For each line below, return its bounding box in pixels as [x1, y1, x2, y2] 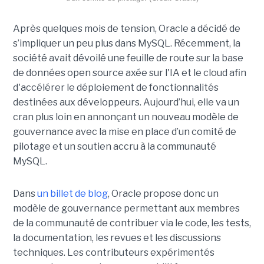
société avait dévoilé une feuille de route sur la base [12, 52, 243, 64]
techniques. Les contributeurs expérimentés [12, 246, 214, 258]
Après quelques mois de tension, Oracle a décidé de [12, 22, 240, 34]
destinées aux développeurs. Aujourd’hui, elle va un [12, 96, 239, 108]
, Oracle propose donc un [107, 187, 219, 199]
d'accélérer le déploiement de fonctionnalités [12, 81, 219, 93]
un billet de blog [37, 187, 108, 199]
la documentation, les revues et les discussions [12, 232, 221, 243]
